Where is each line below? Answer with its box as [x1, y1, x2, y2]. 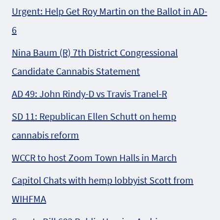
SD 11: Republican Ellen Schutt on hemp [12, 110, 176, 123]
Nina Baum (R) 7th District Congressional [12, 46, 178, 59]
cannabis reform [12, 129, 79, 141]
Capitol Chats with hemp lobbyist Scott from [12, 174, 193, 187]
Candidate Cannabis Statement [12, 65, 140, 78]
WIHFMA [12, 192, 46, 205]
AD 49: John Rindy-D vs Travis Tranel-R [12, 87, 167, 100]
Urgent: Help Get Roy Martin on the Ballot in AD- [12, 5, 207, 18]
